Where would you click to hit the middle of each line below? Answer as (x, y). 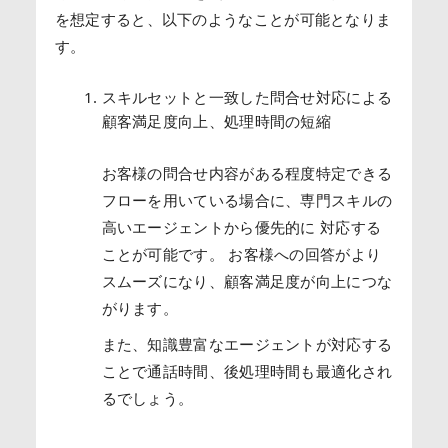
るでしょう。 (147, 397)
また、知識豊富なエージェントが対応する (247, 343)
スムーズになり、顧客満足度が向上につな (247, 280)
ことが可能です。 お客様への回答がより (241, 253)
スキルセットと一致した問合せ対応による (247, 96)
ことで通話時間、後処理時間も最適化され (247, 370)
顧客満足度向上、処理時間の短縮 (216, 120)
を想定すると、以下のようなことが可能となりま (223, 19)
